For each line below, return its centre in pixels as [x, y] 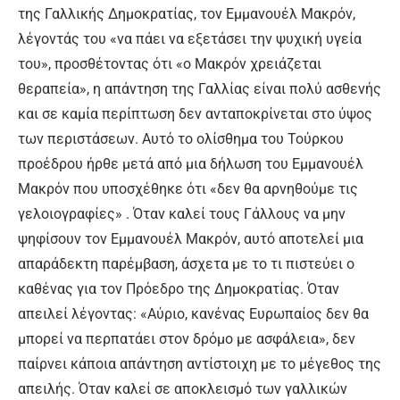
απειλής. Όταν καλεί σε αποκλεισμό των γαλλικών [183, 388]
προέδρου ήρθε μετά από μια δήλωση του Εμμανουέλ [191, 163]
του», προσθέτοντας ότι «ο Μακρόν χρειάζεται [170, 63]
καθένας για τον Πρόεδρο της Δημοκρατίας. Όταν [179, 288]
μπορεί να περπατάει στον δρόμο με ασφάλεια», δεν [187, 338]
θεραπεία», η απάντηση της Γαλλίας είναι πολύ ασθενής [200, 88]
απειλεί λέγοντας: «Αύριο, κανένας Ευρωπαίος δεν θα [193, 313]
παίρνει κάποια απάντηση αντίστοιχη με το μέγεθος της [200, 363]
